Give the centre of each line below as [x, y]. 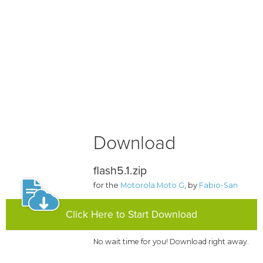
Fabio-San [219, 186]
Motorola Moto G [153, 186]
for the [107, 186]
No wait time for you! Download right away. [171, 242]
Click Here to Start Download [131, 215]
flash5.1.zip [120, 171]
